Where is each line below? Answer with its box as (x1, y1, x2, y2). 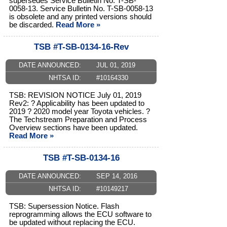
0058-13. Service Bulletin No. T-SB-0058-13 (9, 5, 153, 13)
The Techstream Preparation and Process (9, 116, 147, 124)
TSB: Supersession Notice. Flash (9, 202, 119, 211)
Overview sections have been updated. (9, 124, 138, 132)
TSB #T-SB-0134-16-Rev (33, 42, 129, 52)
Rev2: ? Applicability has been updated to (9, 99, 144, 108)
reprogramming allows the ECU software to (9, 210, 152, 219)
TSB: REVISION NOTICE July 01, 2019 (9, 91, 141, 100)
